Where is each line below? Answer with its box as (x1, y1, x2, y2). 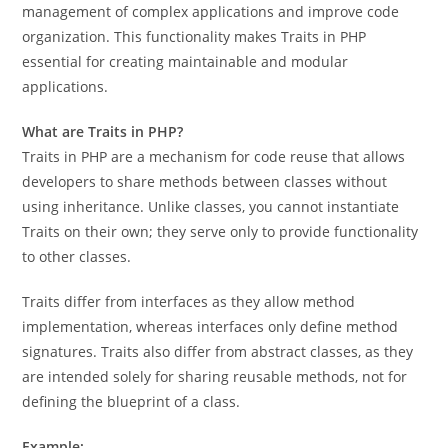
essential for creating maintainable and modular (22, 52, 349, 71)
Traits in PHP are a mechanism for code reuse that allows (22, 147, 406, 166)
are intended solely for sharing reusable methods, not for (22, 367, 408, 386)
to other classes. (22, 247, 132, 266)
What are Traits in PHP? (22, 122, 184, 141)
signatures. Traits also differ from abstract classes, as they (22, 342, 414, 361)
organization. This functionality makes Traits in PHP (22, 27, 367, 46)
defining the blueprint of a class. (22, 392, 241, 411)
